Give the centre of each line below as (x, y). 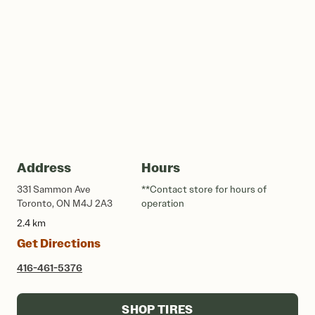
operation (162, 204)
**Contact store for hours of (204, 189)
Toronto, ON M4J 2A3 (65, 204)
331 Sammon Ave (54, 189)
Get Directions (59, 244)
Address (44, 168)
